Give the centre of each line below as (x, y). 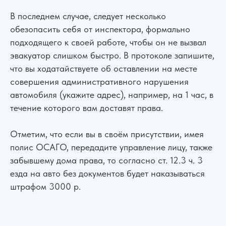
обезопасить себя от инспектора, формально (100, 29)
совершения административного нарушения (99, 81)
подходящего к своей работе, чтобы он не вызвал (108, 42)
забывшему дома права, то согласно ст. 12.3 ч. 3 (106, 160)
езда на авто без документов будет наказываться (107, 173)
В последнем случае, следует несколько (88, 16)
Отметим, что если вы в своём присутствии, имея (107, 134)
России (14, 125)
